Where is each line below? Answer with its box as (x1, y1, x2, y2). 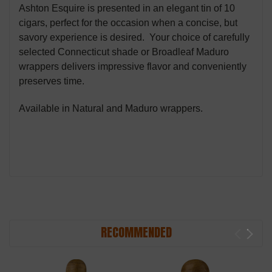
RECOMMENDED (100, 222, 172, 242)
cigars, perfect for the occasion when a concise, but (19, 17, 237, 28)
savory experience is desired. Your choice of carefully (19, 32, 250, 42)
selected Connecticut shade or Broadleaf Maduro (19, 46, 229, 57)
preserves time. (19, 75, 84, 86)
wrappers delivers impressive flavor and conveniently (19, 61, 246, 72)
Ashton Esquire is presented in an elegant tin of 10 (19, 2, 235, 13)
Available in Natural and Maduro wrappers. (19, 103, 203, 114)
